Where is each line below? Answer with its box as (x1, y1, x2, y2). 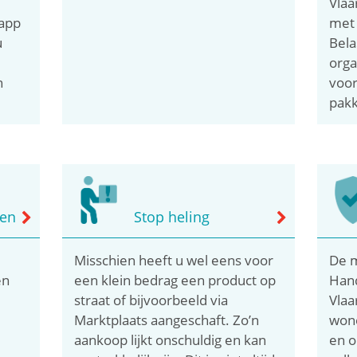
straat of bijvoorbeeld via (74, 290, 229, 309)
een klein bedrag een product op (74, 270, 277, 289)
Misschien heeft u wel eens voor (74, 250, 274, 269)
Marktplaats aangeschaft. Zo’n (74, 310, 260, 329)
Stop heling (134, 206, 210, 226)
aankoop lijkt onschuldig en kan (74, 330, 267, 349)
